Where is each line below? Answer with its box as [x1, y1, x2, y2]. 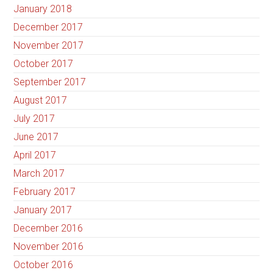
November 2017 [13, 40, 84, 52]
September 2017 [13, 76, 87, 88]
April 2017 [13, 149, 57, 161]
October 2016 [13, 259, 74, 271]
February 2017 [13, 186, 76, 198]
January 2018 [13, 3, 73, 15]
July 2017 [13, 113, 55, 125]
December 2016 [13, 222, 83, 235]
